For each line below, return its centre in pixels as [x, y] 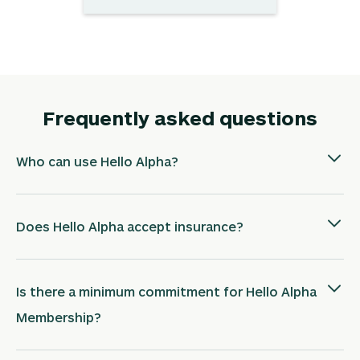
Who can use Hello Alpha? [97, 161]
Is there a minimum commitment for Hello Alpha [166, 291]
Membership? [59, 317]
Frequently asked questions [180, 117]
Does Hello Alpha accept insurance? [130, 226]
